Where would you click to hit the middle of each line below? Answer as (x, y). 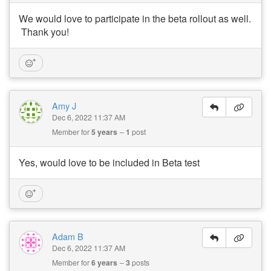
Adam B (68, 236)
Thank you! (44, 31)
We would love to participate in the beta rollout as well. (135, 18)
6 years (104, 262)
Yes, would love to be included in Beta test (109, 162)
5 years (104, 132)
